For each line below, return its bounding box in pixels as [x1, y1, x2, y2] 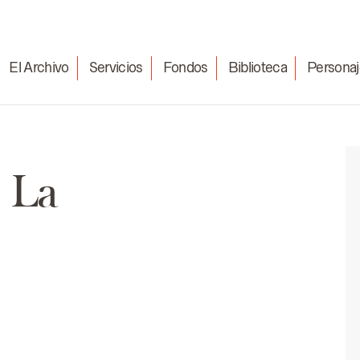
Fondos [162, 59, 208, 76]
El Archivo [9, 59, 69, 76]
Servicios [88, 59, 143, 76]
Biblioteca [227, 59, 288, 76]
